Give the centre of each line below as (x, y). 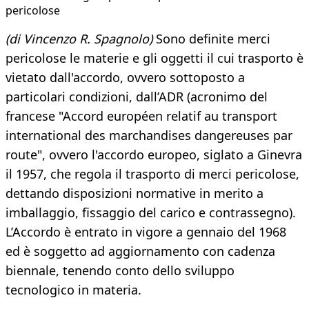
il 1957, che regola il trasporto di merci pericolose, (152, 174)
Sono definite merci (211, 39)
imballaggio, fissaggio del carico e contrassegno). (151, 213)
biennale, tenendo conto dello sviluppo (120, 271)
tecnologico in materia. (73, 290)
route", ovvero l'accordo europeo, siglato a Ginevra (154, 155)
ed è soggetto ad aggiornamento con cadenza (140, 251)
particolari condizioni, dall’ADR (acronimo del (137, 97)
